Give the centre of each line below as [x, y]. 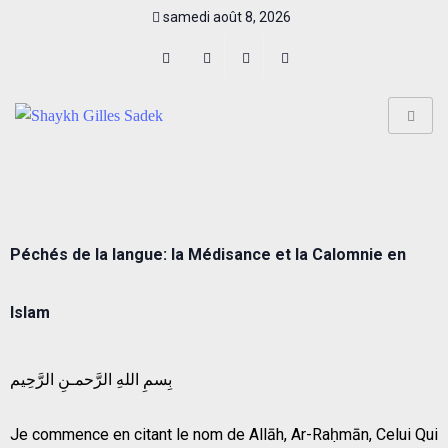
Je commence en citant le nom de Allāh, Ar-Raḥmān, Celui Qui [224, 434]
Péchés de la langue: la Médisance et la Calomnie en [208, 254]
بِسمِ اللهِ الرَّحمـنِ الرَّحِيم [91, 379]
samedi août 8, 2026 [225, 17]
